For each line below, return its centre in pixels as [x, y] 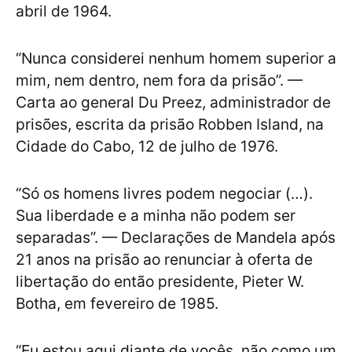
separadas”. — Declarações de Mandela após [176, 238]
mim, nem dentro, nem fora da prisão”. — [159, 81]
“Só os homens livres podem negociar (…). [164, 194]
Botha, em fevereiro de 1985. [117, 304]
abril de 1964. [64, 11]
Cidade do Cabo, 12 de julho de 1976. [147, 147]
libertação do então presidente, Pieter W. [160, 282]
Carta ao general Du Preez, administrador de [173, 103]
